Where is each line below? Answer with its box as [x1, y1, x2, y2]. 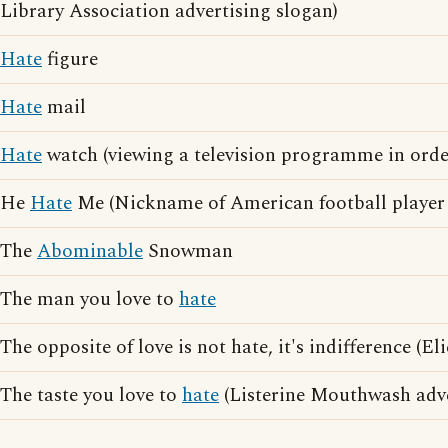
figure [42, 45, 98, 74]
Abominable [37, 237, 143, 266]
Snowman [143, 237, 233, 266]
